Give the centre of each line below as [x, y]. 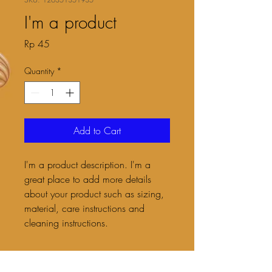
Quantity [39, 71]
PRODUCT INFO [59, 261]
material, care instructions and [86, 208]
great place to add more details [89, 179]
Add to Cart [97, 131]
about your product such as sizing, [96, 194]
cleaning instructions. [66, 223]
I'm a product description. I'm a [89, 165]
